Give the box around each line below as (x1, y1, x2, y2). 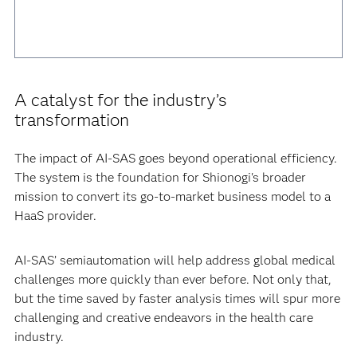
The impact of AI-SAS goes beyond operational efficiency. (14, 151, 337, 166)
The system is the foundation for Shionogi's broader (14, 170, 306, 185)
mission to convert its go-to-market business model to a (14, 189, 331, 204)
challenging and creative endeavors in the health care (14, 310, 313, 325)
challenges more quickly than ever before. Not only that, (14, 272, 331, 287)
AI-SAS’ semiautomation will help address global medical (14, 253, 335, 268)
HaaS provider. (14, 208, 96, 223)
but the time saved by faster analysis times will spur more (14, 291, 340, 306)
